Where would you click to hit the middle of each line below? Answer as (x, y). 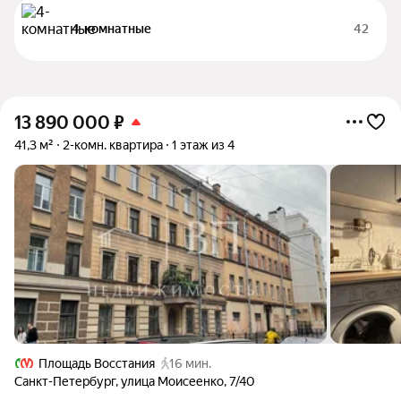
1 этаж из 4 (203, 145)
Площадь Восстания (97, 363)
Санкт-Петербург (65, 381)
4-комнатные (111, 29)
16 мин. (190, 363)
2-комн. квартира (113, 145)
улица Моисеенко (172, 381)
